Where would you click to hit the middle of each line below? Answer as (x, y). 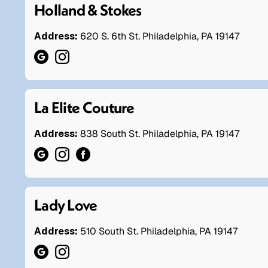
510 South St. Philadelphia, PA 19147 (159, 231)
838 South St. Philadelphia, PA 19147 (160, 133)
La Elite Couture (84, 107)
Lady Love (66, 205)
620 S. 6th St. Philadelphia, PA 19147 (160, 36)
